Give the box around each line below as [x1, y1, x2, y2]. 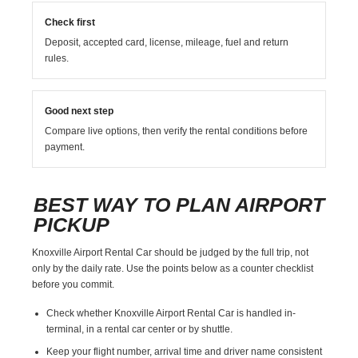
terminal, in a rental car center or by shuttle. [46, 323, 233, 335]
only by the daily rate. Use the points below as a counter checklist [32, 262, 314, 274]
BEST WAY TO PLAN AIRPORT [34, 193, 325, 216]
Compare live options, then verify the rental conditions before [45, 125, 308, 137]
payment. [45, 141, 86, 153]
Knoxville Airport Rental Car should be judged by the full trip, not [32, 246, 309, 258]
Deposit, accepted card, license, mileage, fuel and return [45, 36, 289, 48]
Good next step [45, 105, 114, 117]
